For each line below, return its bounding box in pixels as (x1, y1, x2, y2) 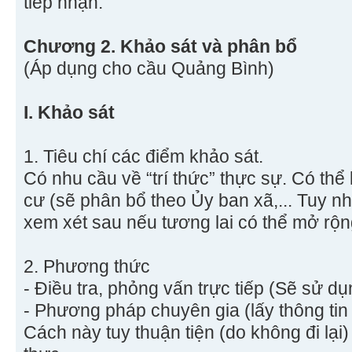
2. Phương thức (24, 256, 150, 277)
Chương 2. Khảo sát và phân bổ (24, 36, 297, 57)
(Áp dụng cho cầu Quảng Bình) (24, 58, 274, 79)
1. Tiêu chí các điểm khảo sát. (24, 146, 263, 167)
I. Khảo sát (24, 102, 115, 123)
